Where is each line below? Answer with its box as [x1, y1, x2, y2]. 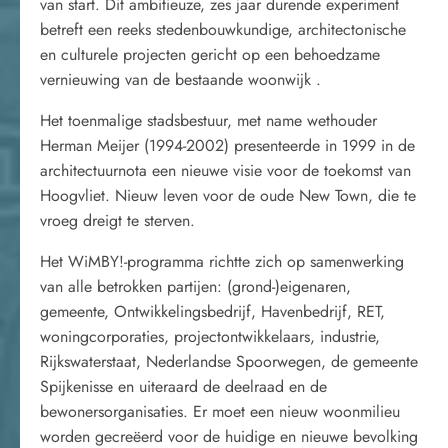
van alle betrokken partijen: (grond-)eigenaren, [40, 275, 351, 298]
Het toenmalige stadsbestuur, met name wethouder [40, 109, 377, 132]
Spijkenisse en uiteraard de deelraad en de [40, 375, 327, 398]
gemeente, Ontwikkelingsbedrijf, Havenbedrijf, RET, [40, 300, 385, 323]
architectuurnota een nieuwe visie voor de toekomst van [40, 159, 411, 182]
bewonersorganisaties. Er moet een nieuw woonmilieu [40, 400, 400, 423]
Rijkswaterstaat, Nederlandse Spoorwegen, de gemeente [40, 350, 418, 373]
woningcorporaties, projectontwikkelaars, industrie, [40, 325, 380, 348]
